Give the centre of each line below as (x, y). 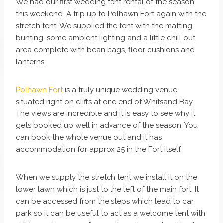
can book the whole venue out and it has (89, 137)
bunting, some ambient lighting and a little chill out (106, 38)
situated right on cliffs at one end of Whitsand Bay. (105, 101)
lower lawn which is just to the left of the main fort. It (107, 189)
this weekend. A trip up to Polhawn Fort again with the (111, 14)
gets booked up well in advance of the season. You (107, 125)
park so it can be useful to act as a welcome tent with (111, 213)
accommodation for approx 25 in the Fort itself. (100, 149)
